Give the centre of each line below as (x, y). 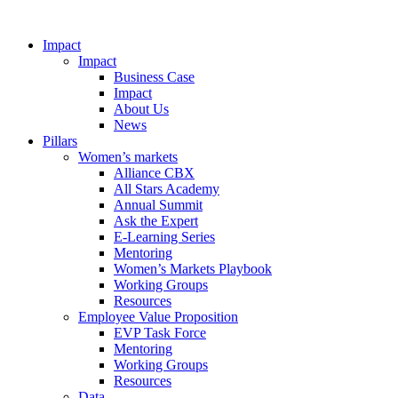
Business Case (154, 77)
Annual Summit (158, 205)
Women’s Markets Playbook (193, 269)
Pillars (60, 141)
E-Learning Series (164, 237)
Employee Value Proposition (158, 317)
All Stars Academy (167, 189)
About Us (141, 109)
